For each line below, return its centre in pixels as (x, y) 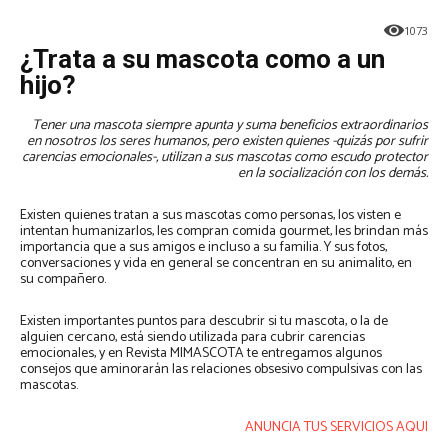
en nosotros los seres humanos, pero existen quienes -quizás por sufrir (227, 142)
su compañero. (63, 280)
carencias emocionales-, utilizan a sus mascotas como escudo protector (225, 158)
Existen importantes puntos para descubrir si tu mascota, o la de (204, 322)
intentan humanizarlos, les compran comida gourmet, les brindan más (224, 232)
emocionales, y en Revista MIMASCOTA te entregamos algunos (201, 354)
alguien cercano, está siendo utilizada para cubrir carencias (192, 338)
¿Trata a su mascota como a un (202, 59)
